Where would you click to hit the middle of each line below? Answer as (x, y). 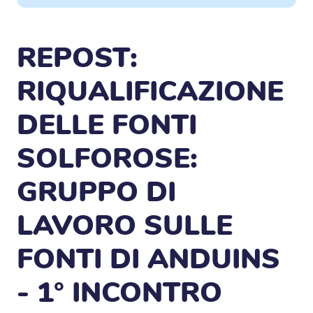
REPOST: (77, 58)
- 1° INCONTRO (119, 292)
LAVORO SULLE (125, 225)
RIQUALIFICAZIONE (150, 91)
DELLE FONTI (107, 125)
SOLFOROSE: (107, 158)
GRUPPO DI (96, 192)
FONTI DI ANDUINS (148, 259)
